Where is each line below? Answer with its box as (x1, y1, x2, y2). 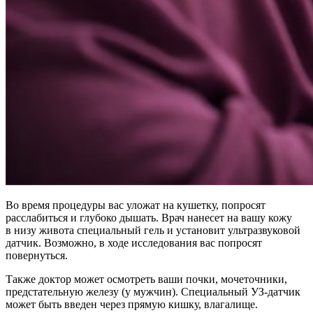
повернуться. (6, 249, 68, 261)
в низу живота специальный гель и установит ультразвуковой (6, 224, 300, 236)
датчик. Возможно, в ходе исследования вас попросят (6, 236, 262, 249)
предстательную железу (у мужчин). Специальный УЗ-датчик (6, 285, 300, 298)
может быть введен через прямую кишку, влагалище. (6, 298, 258, 310)
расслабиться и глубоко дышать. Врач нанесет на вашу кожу (6, 211, 292, 224)
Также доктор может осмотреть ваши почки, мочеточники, (6, 272, 287, 285)
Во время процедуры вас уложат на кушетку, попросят (6, 198, 265, 211)
